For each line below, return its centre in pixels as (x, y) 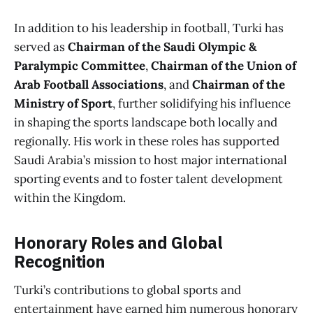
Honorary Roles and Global (118, 243)
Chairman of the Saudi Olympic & (162, 46)
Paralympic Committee (80, 65)
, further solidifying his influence (202, 103)
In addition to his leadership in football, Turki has (149, 28)
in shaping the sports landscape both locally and (146, 122)
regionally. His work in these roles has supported (147, 141)
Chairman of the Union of (224, 65)
